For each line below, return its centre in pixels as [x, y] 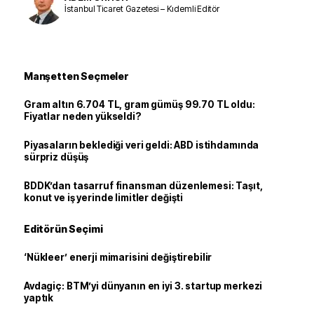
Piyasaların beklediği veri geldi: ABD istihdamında [142, 145]
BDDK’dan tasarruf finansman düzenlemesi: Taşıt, [143, 185]
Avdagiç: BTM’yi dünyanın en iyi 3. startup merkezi [143, 286]
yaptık [39, 298]
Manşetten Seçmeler [76, 76]
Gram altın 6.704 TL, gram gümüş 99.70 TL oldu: [139, 104]
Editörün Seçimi [63, 228]
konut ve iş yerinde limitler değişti [104, 197]
